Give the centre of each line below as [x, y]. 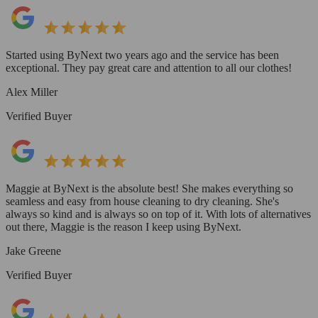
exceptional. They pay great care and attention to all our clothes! [149, 68]
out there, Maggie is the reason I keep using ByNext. [124, 227]
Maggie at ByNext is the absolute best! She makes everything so [149, 189]
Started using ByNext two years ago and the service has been [142, 55]
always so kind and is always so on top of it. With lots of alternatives [158, 214]
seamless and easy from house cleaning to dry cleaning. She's [142, 202]
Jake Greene [33, 251]
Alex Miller [32, 92]
